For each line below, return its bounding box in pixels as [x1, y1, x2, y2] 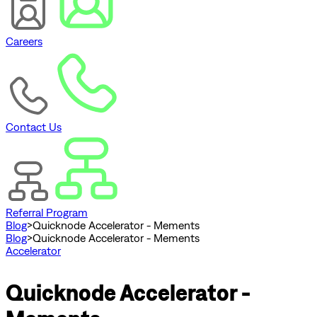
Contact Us [6, 120, 62, 134]
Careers [6, 35, 42, 48]
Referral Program [6, 206, 88, 219]
